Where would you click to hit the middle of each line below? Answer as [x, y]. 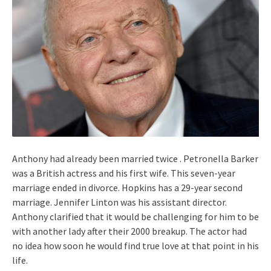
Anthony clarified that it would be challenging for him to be [135, 216]
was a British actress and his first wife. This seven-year [124, 173]
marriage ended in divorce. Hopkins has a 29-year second [127, 187]
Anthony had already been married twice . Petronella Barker [135, 158]
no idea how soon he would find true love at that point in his [135, 245]
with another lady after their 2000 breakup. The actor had [129, 231]
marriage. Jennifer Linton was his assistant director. [119, 202]
